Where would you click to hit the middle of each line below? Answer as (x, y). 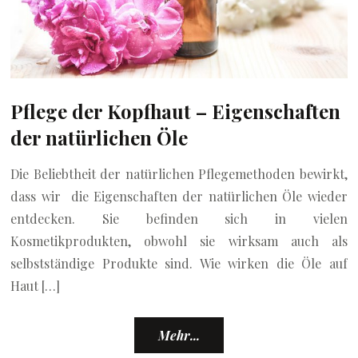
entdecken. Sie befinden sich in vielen (179, 218)
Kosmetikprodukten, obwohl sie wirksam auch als (179, 241)
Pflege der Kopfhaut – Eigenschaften (176, 111)
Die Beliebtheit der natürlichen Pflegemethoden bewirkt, (179, 173)
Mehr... (179, 335)
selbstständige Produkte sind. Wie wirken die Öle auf (179, 263)
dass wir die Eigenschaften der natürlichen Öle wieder (179, 196)
